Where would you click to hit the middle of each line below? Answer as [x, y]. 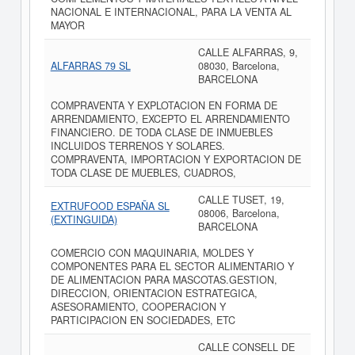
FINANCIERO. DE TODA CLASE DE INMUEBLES [161, 132]
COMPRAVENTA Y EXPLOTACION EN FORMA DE [164, 105]
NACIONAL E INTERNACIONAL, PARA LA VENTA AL [171, 12]
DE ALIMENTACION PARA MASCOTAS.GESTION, [164, 280]
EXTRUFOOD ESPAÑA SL [110, 206]
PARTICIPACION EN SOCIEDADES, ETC [143, 320]
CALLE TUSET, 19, [241, 200]
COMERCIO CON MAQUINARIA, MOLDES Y [152, 253]
